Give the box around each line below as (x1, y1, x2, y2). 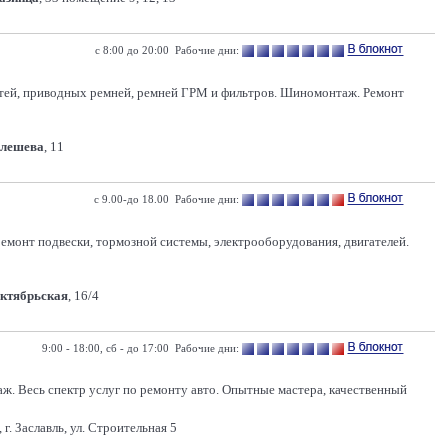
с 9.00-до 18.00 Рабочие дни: (94, 193, 239, 205)
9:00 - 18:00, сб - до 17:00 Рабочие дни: (42, 342, 239, 354)
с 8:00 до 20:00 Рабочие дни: (95, 44, 239, 56)
